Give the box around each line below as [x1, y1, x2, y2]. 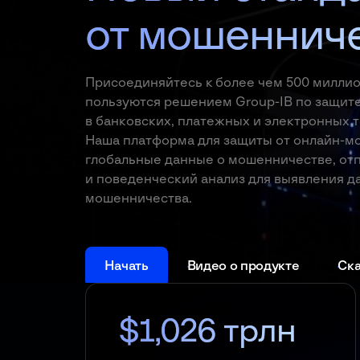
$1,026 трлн [117, 316, 296, 348]
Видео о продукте [186, 260, 300, 272]
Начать [104, 260, 149, 272]
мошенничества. [84, 192, 192, 205]
